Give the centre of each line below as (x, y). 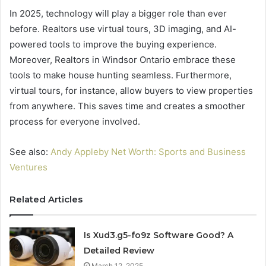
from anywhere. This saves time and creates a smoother (127, 106)
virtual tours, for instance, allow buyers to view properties (131, 90)
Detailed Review (119, 250)
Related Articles (46, 199)
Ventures (28, 167)
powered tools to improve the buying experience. (113, 44)
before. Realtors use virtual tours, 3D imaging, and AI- (123, 28)
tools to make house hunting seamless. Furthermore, (121, 75)
